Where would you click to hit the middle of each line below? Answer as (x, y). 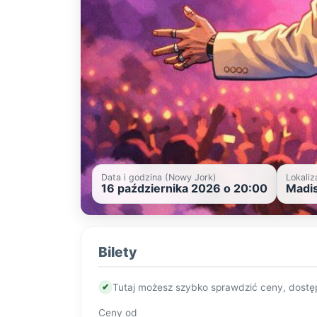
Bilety (117, 252)
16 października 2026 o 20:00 (184, 189)
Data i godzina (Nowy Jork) (159, 178)
